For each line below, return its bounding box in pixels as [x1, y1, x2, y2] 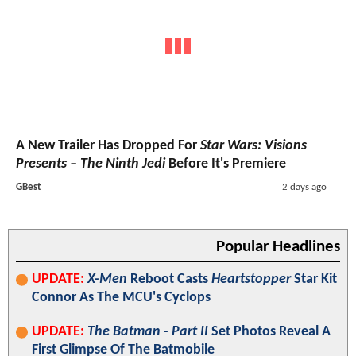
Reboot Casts [127, 271, 211, 287]
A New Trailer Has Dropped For [16, 137, 200, 153]
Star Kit [291, 271, 337, 287]
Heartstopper [211, 271, 291, 287]
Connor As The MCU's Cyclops [32, 289, 211, 305]
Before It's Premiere [165, 156, 286, 172]
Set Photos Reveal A [208, 323, 331, 339]
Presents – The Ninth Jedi [16, 156, 165, 172]
